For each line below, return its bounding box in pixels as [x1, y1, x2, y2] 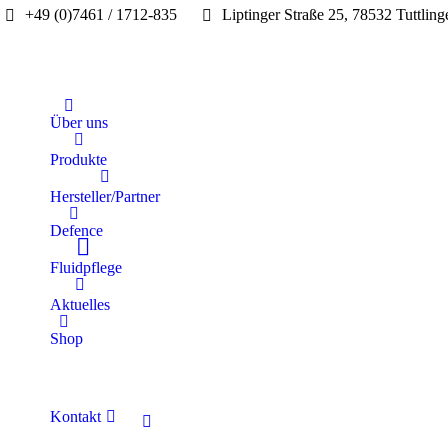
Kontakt [50, 408, 101, 425]
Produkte [50, 151, 107, 168]
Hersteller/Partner [50, 188, 160, 205]
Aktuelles [50, 296, 110, 313]
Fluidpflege [50, 259, 122, 276]
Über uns [50, 114, 108, 131]
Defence [50, 222, 103, 239]
